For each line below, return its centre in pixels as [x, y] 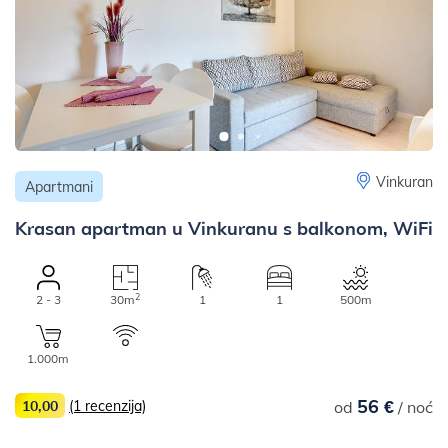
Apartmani [59, 187]
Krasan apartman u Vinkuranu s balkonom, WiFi [224, 228]
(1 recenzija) [107, 406]
